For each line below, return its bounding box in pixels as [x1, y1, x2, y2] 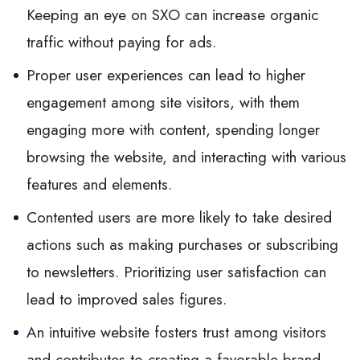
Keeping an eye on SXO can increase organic [27, 3, 318, 26]
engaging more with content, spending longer [27, 118, 320, 141]
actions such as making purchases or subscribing [27, 233, 338, 256]
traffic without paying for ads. [27, 31, 216, 53]
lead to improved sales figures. [27, 288, 227, 310]
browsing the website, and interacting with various [27, 145, 346, 168]
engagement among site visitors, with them [27, 91, 300, 113]
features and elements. [27, 173, 172, 195]
